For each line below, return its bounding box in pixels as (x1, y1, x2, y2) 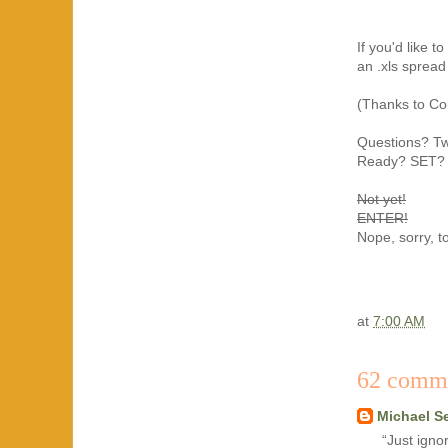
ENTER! (357, 210, 408, 227)
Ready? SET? (357, 153, 445, 170)
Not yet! (357, 191, 406, 208)
